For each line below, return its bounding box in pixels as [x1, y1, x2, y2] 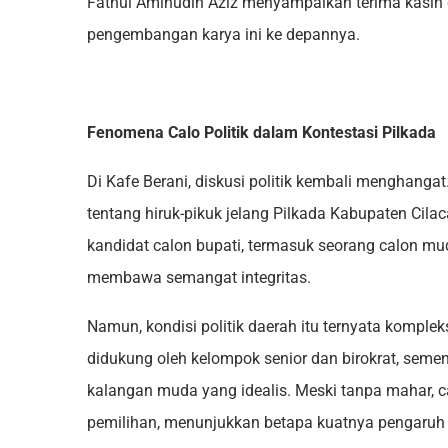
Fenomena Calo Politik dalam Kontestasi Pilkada [87, 123, 436, 143]
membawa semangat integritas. [87, 268, 311, 288]
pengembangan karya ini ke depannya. [87, 25, 360, 45]
